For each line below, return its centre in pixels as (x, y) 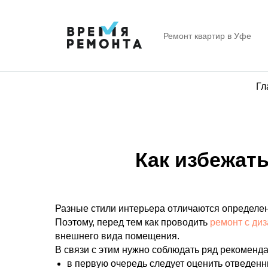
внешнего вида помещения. (117, 236)
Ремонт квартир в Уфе (207, 36)
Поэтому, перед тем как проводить (133, 222)
